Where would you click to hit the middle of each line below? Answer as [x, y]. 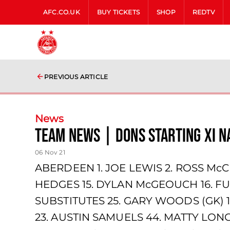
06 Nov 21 [50, 152]
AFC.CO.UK [62, 12]
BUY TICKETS [118, 12]
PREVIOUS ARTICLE [76, 77]
